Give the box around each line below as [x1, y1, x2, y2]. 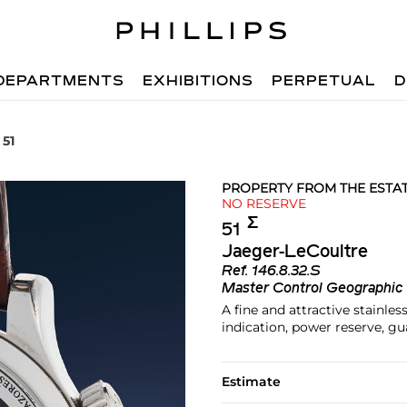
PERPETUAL [272, 74, 377, 89]
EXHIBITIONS [143, 74, 254, 89]
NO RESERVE [221, 195, 306, 212]
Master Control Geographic [221, 281, 402, 296]
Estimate [221, 372, 281, 390]
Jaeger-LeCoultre [221, 243, 368, 262]
